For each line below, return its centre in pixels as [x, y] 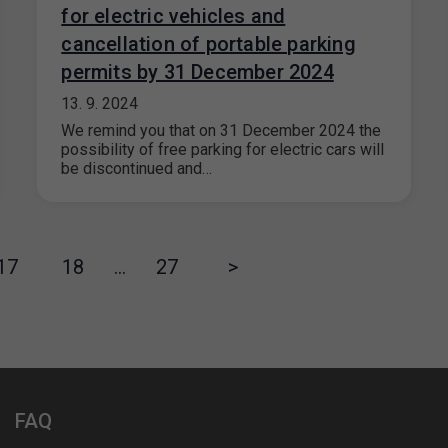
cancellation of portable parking [208, 44]
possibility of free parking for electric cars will [223, 149]
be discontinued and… [137, 168]
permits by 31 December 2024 [197, 72]
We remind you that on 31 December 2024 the [221, 130]
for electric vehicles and [173, 16]
